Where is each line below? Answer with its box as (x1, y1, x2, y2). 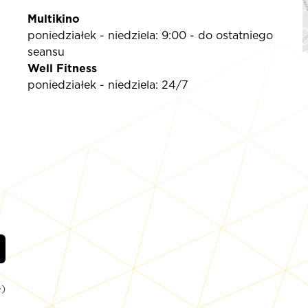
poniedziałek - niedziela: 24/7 (27, 78, 188, 92)
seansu (27, 45, 65, 59)
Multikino (27, 12, 80, 26)
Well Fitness (27, 62, 97, 76)
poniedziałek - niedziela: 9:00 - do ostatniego (27, 29, 273, 43)
